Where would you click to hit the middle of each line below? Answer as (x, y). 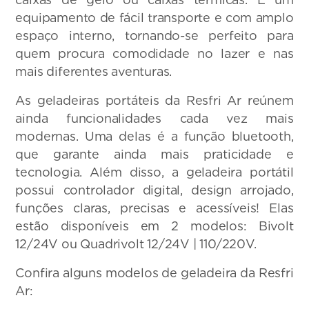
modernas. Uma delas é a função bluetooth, (154, 137)
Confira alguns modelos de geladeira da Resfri (154, 273)
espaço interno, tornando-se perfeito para (154, 36)
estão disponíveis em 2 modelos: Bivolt (154, 226)
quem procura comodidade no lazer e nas (154, 54)
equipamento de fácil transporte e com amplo (154, 18)
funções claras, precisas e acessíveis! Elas (154, 208)
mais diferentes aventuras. (94, 72)
